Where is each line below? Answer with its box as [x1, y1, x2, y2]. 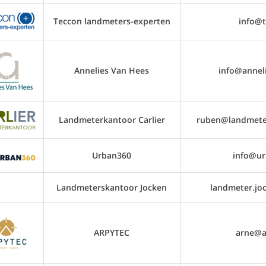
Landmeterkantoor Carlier [58, 114, 165, 125]
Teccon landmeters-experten [53, 15, 170, 27]
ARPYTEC [94, 227, 129, 238]
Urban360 [92, 150, 131, 161]
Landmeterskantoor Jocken [56, 182, 167, 193]
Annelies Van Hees [74, 65, 149, 76]
